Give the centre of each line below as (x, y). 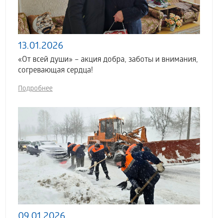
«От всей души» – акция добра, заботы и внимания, (108, 60)
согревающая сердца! (56, 71)
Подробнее (36, 89)
